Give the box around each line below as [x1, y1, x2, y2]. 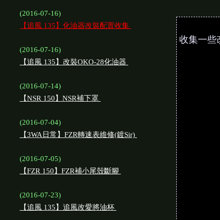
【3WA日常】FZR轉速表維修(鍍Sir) [20, 131, 137, 138]
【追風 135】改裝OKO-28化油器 [20, 58, 128, 66]
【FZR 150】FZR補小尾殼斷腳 [20, 167, 121, 175]
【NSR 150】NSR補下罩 [20, 94, 101, 102]
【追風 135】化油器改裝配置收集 [20, 22, 131, 29]
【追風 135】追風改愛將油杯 [20, 203, 116, 211]
